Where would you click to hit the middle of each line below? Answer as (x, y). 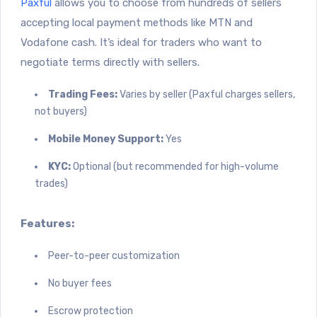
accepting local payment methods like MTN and (137, 22)
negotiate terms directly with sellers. (110, 62)
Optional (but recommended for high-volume (175, 166)
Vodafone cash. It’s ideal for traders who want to (141, 42)
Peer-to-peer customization (114, 255)
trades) (51, 183)
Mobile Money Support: (106, 139)
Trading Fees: (83, 94)
